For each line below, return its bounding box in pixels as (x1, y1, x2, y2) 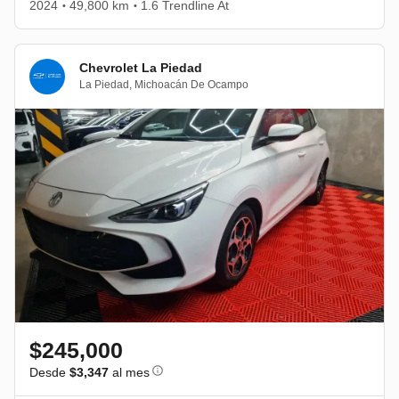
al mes (109, 364, 150, 379)
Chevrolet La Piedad (79, 61, 202, 76)
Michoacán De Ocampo (134, 78, 248, 92)
